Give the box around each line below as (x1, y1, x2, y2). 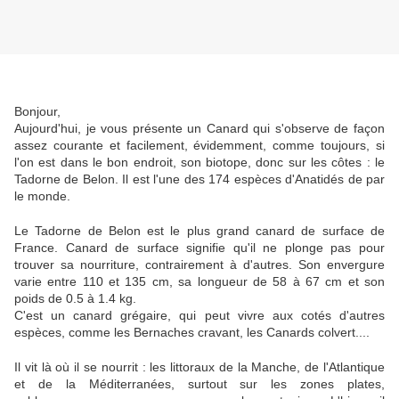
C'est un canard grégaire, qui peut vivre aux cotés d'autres (14, 308, 385, 323)
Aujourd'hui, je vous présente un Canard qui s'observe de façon (14, 121, 385, 136)
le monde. (14, 189, 70, 204)
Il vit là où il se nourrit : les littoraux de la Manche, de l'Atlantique (14, 360, 385, 375)
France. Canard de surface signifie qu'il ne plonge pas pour (14, 240, 385, 256)
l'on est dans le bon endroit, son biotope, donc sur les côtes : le (14, 155, 385, 170)
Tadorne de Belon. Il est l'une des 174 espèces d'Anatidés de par (14, 172, 385, 187)
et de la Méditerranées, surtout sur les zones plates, (14, 377, 385, 392)
